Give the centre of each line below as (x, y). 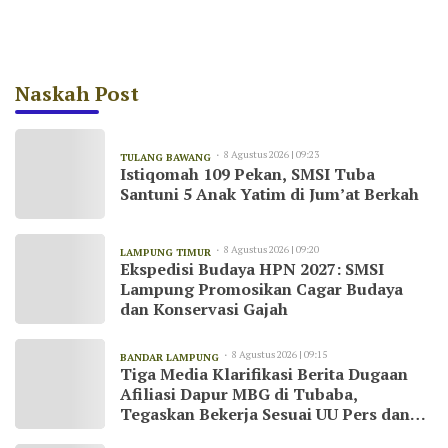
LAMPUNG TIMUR (165, 253)
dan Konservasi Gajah (204, 309)
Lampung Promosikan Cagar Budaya (261, 289)
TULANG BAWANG (165, 158)
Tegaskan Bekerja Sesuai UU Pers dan (265, 414)
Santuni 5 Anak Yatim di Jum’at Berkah (269, 194)
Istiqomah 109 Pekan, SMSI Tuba (247, 174)
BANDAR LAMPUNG (169, 358)
